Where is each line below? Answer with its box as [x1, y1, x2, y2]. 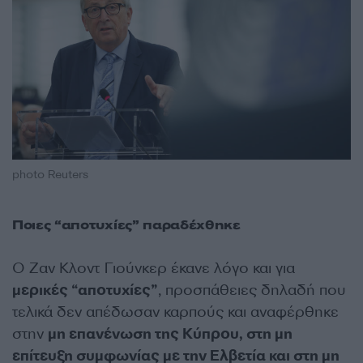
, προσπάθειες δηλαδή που [158, 280, 346, 300]
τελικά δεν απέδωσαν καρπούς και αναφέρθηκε [12, 301, 339, 322]
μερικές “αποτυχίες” [12, 280, 158, 300]
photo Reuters [12, 166, 88, 182]
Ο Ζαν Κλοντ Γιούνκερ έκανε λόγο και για [12, 258, 295, 278]
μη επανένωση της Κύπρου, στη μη [48, 323, 293, 344]
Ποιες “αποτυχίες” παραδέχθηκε [12, 216, 241, 234]
